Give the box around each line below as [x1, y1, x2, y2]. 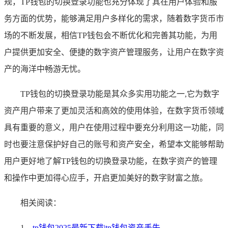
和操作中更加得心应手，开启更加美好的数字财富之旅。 [4, 173, 208, 182]
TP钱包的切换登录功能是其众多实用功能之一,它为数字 [20, 89, 219, 98]
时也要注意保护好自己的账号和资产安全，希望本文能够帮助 [4, 139, 224, 149]
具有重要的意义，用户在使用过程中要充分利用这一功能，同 [4, 123, 224, 132]
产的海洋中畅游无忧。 [4, 64, 85, 73]
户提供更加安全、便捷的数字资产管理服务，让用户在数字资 [4, 47, 224, 56]
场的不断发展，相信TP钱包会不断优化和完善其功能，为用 [4, 31, 217, 40]
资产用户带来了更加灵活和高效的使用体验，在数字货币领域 [4, 106, 224, 115]
